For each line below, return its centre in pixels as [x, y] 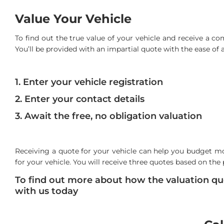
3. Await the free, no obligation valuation [108, 116]
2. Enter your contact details [80, 99]
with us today [46, 191]
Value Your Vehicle [73, 19]
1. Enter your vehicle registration [89, 82]
